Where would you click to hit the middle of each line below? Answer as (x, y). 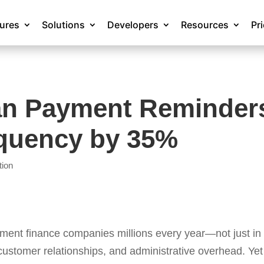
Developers (133, 24)
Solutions (64, 24)
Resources (205, 24)
